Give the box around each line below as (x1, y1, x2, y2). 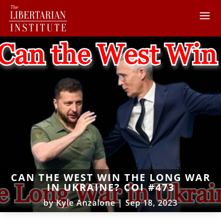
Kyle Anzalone (56, 197, 115, 208)
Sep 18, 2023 (125, 197, 178, 208)
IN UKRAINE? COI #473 (46, 180, 175, 194)
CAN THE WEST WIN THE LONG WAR (10, 170, 211, 184)
